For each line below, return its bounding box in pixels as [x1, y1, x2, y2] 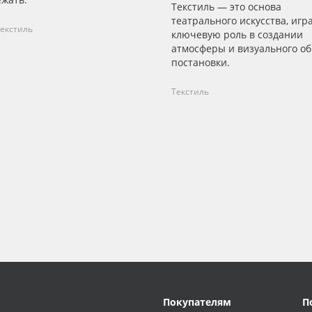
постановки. [171, 56, 230, 70]
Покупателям [163, 295, 231, 309]
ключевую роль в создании [171, 28, 303, 42]
